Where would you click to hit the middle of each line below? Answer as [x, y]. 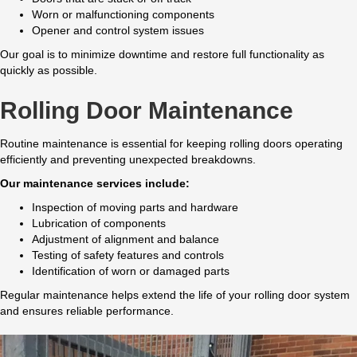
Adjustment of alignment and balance [126, 239]
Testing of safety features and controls [128, 255]
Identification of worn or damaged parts [131, 271]
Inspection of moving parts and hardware [135, 208]
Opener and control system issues [118, 31]
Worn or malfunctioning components [123, 15]
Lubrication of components [99, 224]
